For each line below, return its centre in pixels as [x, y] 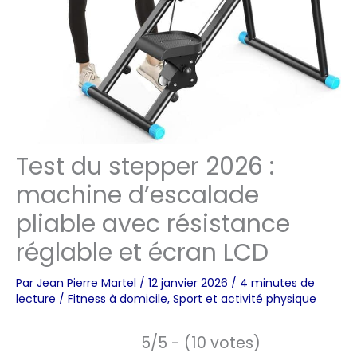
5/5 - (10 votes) [201, 343]
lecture [36, 299]
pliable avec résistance [153, 224]
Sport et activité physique [245, 299]
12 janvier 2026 [190, 283]
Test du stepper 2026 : [145, 167]
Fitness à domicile [118, 299]
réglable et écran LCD [142, 253]
